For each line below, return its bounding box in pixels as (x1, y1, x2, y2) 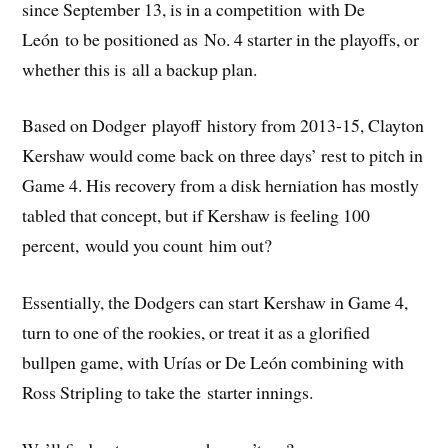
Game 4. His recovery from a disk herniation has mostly (22, 173, 420, 198)
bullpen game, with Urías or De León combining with (22, 350, 405, 375)
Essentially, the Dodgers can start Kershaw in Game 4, (22, 290, 409, 315)
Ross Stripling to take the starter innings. (22, 380, 314, 405)
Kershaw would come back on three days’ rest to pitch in (22, 143, 424, 168)
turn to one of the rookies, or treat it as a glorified (22, 320, 371, 345)
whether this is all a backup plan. (22, 56, 258, 81)
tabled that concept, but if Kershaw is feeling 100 (22, 203, 371, 228)
